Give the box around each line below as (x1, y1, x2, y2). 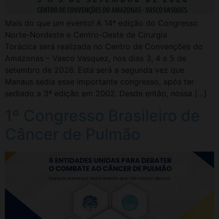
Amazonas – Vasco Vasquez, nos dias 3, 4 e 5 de (5, 53, 186, 64)
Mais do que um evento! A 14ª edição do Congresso (5, 18, 198, 28)
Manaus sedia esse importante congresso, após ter (5, 77, 194, 87)
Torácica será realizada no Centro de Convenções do (5, 42, 203, 52)
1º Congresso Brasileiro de (5, 106, 200, 125)
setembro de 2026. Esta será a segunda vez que (5, 65, 184, 75)
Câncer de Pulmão (5, 124, 140, 144)
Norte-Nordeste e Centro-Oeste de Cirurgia (5, 30, 167, 40)
